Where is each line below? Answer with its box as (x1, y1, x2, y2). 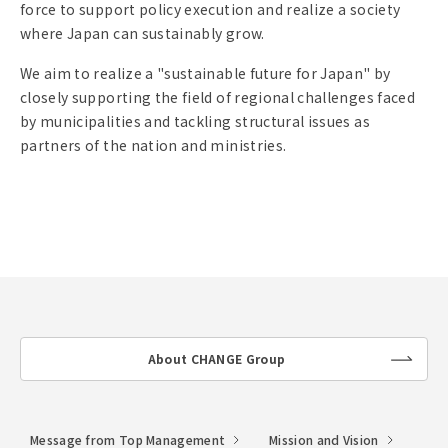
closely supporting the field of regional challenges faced (20, 87, 415, 108)
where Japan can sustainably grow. (20, 23, 265, 44)
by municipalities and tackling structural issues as (20, 111, 370, 132)
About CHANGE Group (147, 350, 286, 368)
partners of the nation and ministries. (20, 135, 287, 156)
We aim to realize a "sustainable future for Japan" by (20, 63, 391, 84)
